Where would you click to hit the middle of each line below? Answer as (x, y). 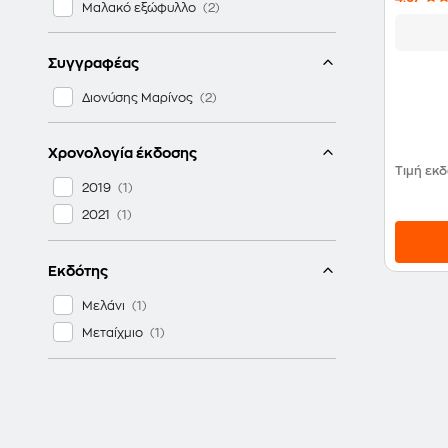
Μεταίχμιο (112, 332)
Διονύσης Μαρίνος (137, 97)
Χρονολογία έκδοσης (122, 152)
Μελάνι (103, 305)
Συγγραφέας (93, 62)
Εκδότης (78, 270)
